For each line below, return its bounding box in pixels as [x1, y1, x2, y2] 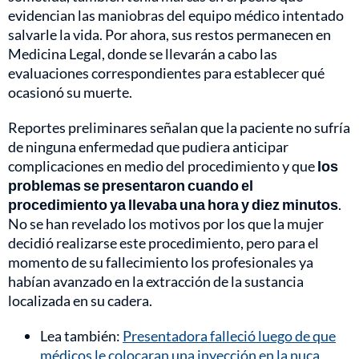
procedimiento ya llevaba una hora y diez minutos [8, 196, 338, 214]
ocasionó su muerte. [8, 83, 132, 102]
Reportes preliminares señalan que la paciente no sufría [8, 119, 350, 137]
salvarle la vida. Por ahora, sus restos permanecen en [8, 26, 331, 44]
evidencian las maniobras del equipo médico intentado [8, 6, 344, 25]
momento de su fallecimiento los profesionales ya [8, 253, 313, 272]
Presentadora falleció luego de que [123, 327, 336, 345]
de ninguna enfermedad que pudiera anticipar [8, 138, 288, 156]
